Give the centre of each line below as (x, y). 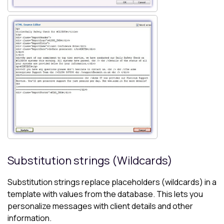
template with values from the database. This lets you (105, 194)
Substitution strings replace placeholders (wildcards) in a (112, 182)
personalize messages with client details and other (100, 206)
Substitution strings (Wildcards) (90, 160)
